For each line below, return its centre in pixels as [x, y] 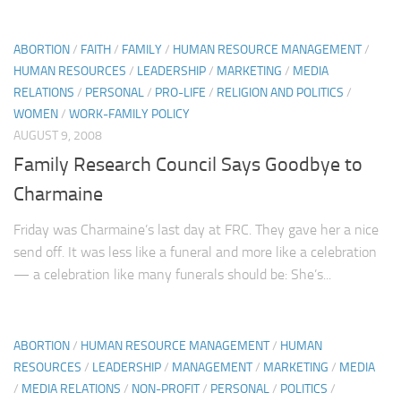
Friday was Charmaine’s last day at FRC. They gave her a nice [196, 229]
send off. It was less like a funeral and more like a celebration [195, 252]
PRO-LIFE [180, 92]
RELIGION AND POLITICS [280, 92]
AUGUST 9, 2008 [58, 135]
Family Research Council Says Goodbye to [188, 164]
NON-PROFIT [166, 388]
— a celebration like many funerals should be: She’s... [172, 274]
